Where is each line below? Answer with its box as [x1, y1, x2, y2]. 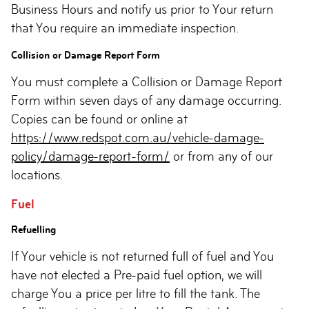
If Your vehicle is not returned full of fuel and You [11, 249, 274, 263]
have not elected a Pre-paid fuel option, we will [11, 268, 262, 282]
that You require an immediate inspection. [11, 21, 239, 35]
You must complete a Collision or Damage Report [11, 74, 282, 89]
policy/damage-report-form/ [11, 149, 170, 163]
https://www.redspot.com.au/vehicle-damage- [11, 130, 264, 145]
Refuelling [11, 223, 56, 235]
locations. [11, 168, 63, 182]
